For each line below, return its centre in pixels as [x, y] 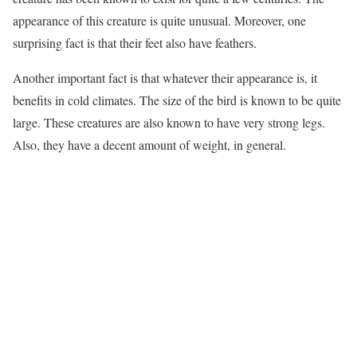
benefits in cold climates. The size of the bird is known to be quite [177, 100]
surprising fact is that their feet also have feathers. [135, 43]
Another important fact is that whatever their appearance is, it [165, 78]
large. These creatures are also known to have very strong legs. [169, 122]
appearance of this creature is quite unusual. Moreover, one [159, 20]
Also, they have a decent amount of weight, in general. [149, 145]
